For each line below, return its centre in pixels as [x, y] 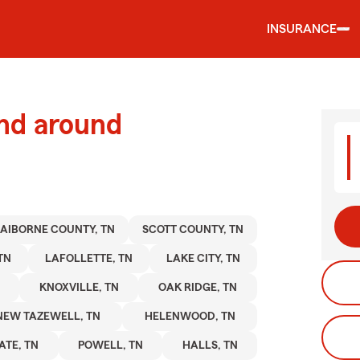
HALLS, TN [210, 346]
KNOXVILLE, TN [79, 288]
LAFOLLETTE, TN [88, 259]
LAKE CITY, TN [203, 259]
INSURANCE [302, 29]
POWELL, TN [111, 346]
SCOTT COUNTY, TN [193, 230]
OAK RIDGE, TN [198, 288]
